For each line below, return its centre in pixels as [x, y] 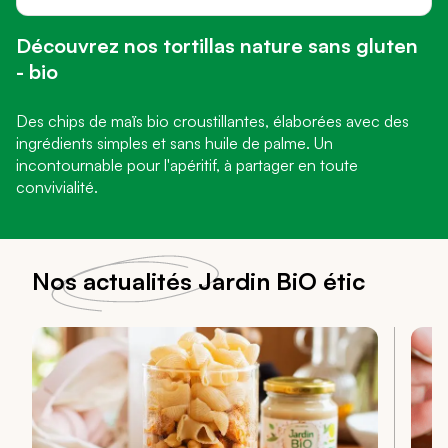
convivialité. [59, 187]
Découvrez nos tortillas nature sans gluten [219, 46]
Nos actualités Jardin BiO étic [198, 280]
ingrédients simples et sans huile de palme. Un [174, 143]
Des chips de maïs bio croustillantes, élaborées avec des [212, 121]
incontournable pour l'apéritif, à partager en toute [187, 165]
